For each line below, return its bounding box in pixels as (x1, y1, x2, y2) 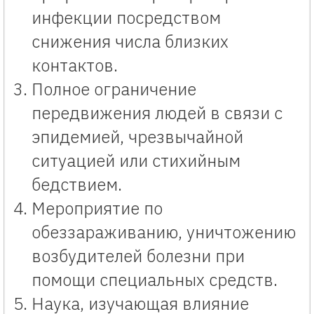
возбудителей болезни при (32, 244, 245, 267)
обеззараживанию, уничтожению (32, 220, 296, 243)
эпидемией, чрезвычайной (32, 125, 243, 148)
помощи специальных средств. (32, 268, 278, 291)
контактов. (32, 53, 118, 76)
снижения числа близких (32, 29, 228, 53)
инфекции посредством (32, 6, 221, 29)
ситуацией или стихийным (32, 149, 240, 172)
